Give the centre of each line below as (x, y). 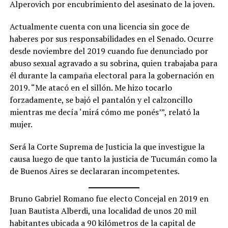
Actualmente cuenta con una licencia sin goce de (99, 27)
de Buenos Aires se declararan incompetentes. (95, 171)
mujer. (21, 124)
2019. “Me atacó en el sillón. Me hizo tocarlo (91, 88)
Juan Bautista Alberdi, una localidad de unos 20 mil (103, 211)
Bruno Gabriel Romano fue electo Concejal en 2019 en (109, 199)
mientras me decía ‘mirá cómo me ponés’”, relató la (104, 112)
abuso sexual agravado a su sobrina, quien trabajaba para (113, 63)
